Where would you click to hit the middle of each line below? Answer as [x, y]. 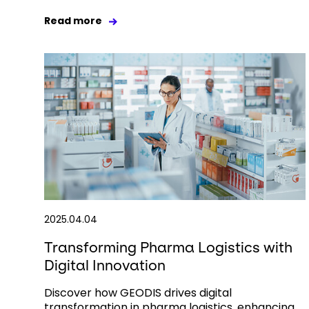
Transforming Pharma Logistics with [168, 248]
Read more [73, 21]
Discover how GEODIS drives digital [138, 293]
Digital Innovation [105, 266]
